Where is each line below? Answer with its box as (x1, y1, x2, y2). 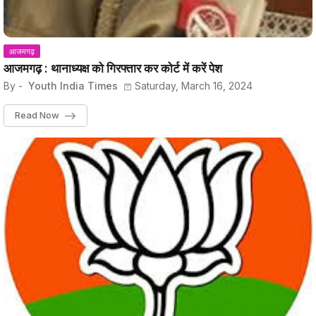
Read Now (15, 109, 59, 121)
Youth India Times (25, 80, 118, 92)
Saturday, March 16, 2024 (135, 80, 253, 92)
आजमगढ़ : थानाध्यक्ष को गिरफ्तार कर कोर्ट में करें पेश (4, 61, 222, 75)
